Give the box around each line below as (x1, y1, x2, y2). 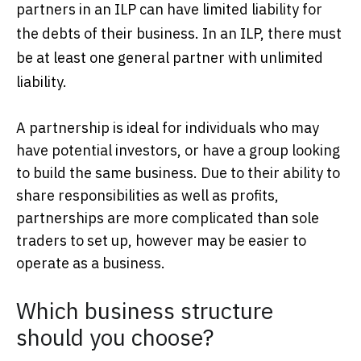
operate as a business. (16, 253, 165, 272)
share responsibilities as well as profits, (16, 185, 279, 205)
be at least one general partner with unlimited (16, 48, 323, 67)
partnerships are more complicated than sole (16, 208, 319, 227)
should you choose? (16, 322, 214, 352)
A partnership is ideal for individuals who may (16, 118, 319, 137)
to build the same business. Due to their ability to (16, 163, 340, 182)
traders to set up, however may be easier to (16, 230, 306, 250)
